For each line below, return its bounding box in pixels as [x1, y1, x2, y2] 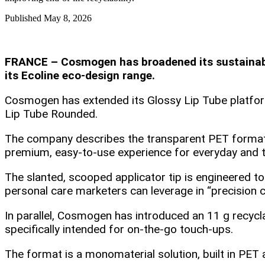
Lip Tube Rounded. [5, 107, 101, 121]
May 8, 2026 [44, 13, 92, 24]
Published [5, 13, 44, 24]
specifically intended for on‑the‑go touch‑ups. [5, 222, 236, 237]
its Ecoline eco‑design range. [5, 69, 158, 83]
